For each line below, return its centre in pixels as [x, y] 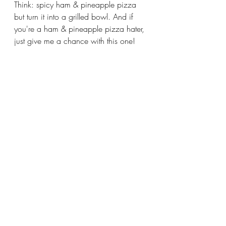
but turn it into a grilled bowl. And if [75, 16]
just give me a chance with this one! [75, 41]
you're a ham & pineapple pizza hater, [80, 29]
